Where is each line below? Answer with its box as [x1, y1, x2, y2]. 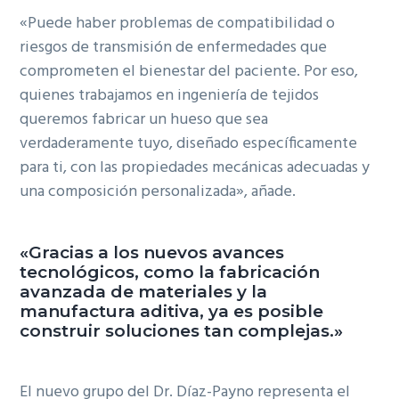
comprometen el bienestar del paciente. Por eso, [20, 58, 359, 85]
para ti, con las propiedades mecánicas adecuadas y [20, 154, 370, 181]
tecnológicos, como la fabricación [20, 261, 321, 282]
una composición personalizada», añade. [20, 178, 297, 205]
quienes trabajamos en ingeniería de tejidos [20, 82, 320, 109]
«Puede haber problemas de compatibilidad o [20, 10, 336, 37]
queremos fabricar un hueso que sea [20, 106, 269, 133]
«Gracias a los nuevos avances [20, 241, 285, 263]
